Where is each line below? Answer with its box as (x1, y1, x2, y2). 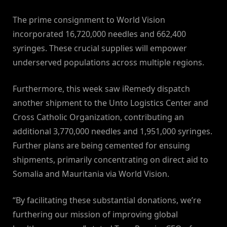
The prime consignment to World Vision (13, 14, 165, 26)
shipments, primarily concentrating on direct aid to (13, 154, 208, 166)
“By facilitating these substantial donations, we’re (13, 195, 201, 206)
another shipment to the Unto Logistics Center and (13, 97, 208, 109)
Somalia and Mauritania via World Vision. (13, 168, 169, 180)
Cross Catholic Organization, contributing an (13, 111, 184, 123)
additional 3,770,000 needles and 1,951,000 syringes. (13, 126, 212, 137)
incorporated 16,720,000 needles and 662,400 (13, 28, 186, 40)
